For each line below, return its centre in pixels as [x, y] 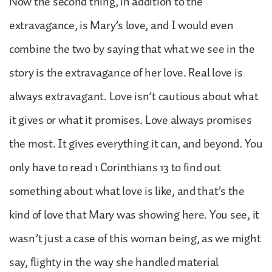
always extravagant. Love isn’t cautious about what [134, 96]
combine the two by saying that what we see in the [132, 49]
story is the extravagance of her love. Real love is [126, 73]
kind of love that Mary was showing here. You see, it [134, 215]
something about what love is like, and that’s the [127, 191]
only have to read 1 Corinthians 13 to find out [115, 167]
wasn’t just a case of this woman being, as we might [135, 238]
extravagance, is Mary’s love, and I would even [121, 25]
